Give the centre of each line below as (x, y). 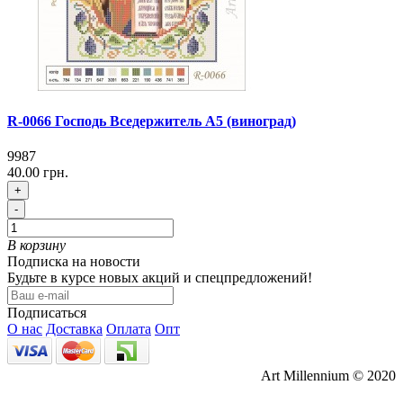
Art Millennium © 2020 (328, 376)
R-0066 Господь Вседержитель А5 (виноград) (152, 121)
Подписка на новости (74, 262)
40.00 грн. (38, 173)
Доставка (74, 329)
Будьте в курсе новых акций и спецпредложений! (160, 278)
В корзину (36, 246)
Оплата (129, 329)
